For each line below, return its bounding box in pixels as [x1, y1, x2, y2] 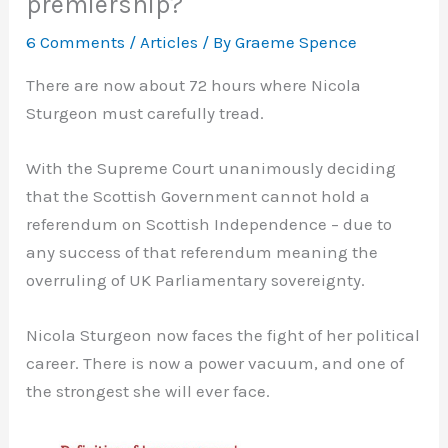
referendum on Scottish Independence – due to [26, 214, 393, 235]
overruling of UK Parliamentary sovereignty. [26, 270, 366, 291]
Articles [140, 32, 199, 53]
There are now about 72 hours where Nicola [26, 75, 362, 96]
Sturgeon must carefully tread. [26, 103, 265, 124]
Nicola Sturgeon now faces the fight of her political [26, 325, 421, 346]
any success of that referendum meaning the [26, 242, 379, 263]
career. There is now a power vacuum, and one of [26, 353, 405, 374]
